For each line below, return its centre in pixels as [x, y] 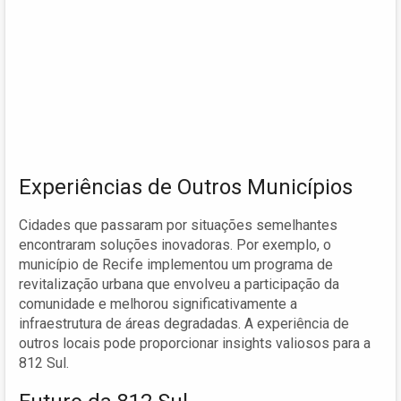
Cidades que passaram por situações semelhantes [178, 225]
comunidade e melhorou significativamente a [158, 303]
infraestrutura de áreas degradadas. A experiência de [184, 323]
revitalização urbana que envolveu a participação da [179, 284]
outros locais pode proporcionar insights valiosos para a [195, 343]
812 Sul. [44, 363]
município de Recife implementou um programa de [176, 264]
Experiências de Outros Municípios [186, 187]
